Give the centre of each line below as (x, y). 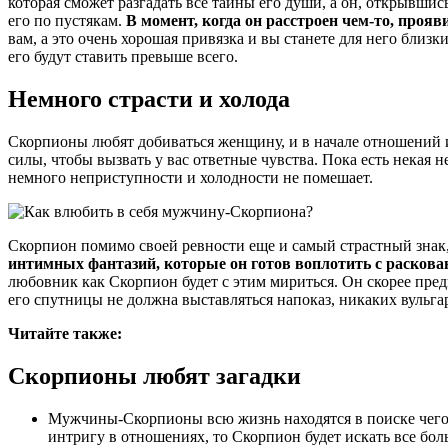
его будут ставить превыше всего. (123, 57)
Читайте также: (65, 334)
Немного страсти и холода (149, 99)
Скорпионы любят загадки (154, 376)
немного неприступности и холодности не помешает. (190, 178)
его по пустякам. (67, 21)
